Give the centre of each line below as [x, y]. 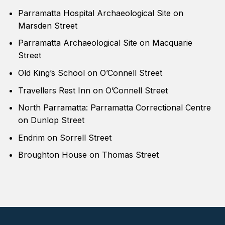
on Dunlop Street [51, 120]
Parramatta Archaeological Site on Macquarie [105, 43]
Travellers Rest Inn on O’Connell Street [93, 90]
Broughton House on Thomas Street [88, 155]
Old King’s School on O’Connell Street [90, 73]
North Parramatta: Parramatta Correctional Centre [114, 108]
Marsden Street [47, 25]
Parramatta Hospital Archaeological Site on [100, 13]
